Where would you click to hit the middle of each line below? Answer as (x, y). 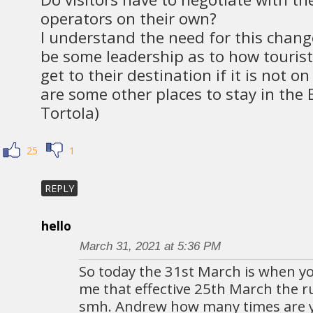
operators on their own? (129, 18)
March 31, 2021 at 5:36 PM (150, 246)
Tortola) (70, 112)
